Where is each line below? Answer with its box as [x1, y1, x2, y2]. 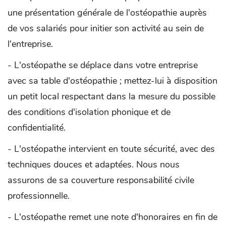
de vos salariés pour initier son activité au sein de [8, 22, 204, 34]
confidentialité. [8, 121, 66, 134]
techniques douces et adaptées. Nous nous [8, 158, 180, 171]
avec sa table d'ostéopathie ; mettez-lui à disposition [8, 74, 217, 87]
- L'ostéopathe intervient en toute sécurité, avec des [8, 142, 215, 155]
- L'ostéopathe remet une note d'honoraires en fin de [8, 210, 217, 223]
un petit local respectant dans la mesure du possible [8, 90, 215, 102]
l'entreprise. [8, 37, 53, 50]
